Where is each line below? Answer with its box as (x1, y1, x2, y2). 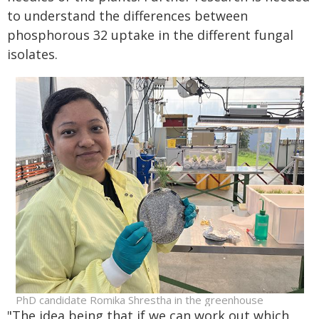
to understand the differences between (7, 7, 248, 24)
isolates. (7, 46, 58, 63)
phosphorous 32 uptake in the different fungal (7, 26, 293, 43)
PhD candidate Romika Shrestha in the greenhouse (15, 293, 263, 308)
